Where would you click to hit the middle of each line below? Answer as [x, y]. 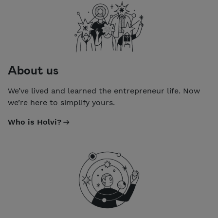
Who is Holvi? [35, 122]
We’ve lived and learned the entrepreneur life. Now [104, 91]
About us [33, 70]
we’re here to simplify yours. [61, 102]
